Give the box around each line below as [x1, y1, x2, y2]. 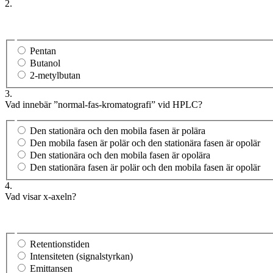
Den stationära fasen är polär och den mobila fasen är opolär [30, 162, 260, 173]
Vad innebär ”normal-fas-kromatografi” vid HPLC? [5, 99, 202, 110]
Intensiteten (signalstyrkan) [30, 250, 133, 261]
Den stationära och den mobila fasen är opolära [30, 150, 210, 161]
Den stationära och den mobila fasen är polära [30, 126, 205, 136]
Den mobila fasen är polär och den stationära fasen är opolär [30, 138, 260, 149]
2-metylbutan [30, 69, 80, 80]
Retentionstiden [30, 238, 90, 249]
